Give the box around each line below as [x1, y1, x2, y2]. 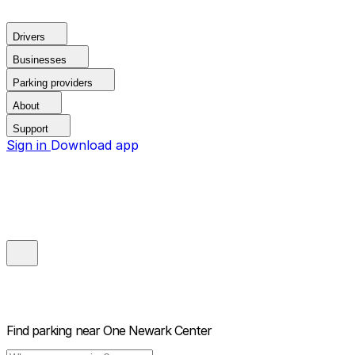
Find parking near [6, 323, 100, 339]
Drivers [13, 31, 45, 43]
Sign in [6, 137, 51, 153]
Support [13, 123, 48, 135]
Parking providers [13, 77, 93, 89]
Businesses [13, 54, 67, 66]
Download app [51, 137, 139, 153]
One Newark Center [102, 323, 212, 339]
